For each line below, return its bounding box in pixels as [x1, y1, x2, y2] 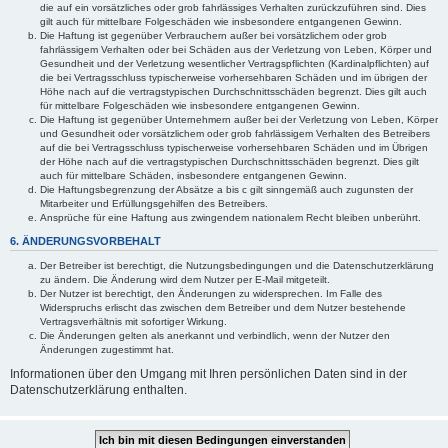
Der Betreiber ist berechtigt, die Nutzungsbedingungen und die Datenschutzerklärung [40, 260, 434, 271]
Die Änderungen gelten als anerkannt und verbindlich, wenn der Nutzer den [40, 330, 390, 341]
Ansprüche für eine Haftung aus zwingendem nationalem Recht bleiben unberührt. [40, 212, 421, 223]
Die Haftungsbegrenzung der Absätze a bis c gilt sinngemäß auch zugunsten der [40, 184, 413, 195]
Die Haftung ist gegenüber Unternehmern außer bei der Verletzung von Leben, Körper [40, 114, 438, 125]
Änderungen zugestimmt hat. [40, 344, 174, 355]
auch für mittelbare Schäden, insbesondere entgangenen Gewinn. [40, 170, 347, 181]
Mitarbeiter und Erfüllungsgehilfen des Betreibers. [40, 198, 268, 209]
